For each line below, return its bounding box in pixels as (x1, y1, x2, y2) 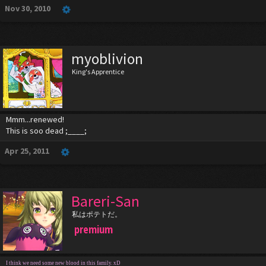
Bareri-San (71, 192, 140, 211)
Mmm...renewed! (6, 114, 64, 125)
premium (74, 222, 113, 236)
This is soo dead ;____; (6, 125, 87, 136)
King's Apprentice (72, 67, 124, 76)
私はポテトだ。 (72, 210, 122, 218)
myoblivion (71, 49, 143, 68)
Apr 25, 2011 (5, 145, 49, 156)
